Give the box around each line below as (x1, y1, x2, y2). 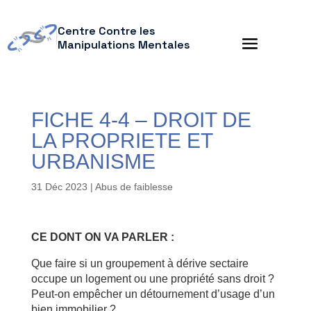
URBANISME (31, 150, 155, 173)
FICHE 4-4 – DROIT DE (31, 108, 251, 131)
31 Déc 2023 (31, 181, 87, 192)
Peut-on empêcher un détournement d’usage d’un (31, 288, 275, 300)
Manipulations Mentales (57, 37, 190, 52)
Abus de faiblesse (94, 181, 173, 192)
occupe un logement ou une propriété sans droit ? (31, 273, 274, 285)
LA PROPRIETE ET (31, 129, 212, 152)
